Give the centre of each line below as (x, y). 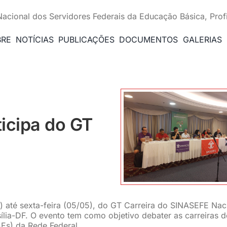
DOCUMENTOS (149, 40)
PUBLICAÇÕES (87, 40)
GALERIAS (202, 40)
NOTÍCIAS (34, 40)
